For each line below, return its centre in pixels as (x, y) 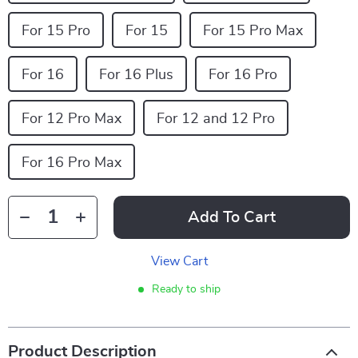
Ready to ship (186, 289)
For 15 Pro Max (253, 31)
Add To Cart (232, 217)
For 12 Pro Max (72, 119)
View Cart (179, 261)
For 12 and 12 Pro (216, 119)
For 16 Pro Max (72, 163)
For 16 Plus (136, 75)
